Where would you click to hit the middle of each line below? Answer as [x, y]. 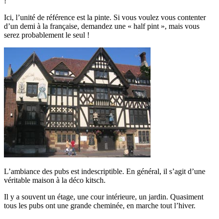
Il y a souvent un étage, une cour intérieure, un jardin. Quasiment [104, 197]
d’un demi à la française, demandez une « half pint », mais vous [102, 26]
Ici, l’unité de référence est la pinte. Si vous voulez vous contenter [105, 18]
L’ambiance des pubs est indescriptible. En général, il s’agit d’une [105, 172]
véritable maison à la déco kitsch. [55, 180]
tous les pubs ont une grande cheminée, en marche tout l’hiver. [100, 206]
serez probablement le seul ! [47, 35]
